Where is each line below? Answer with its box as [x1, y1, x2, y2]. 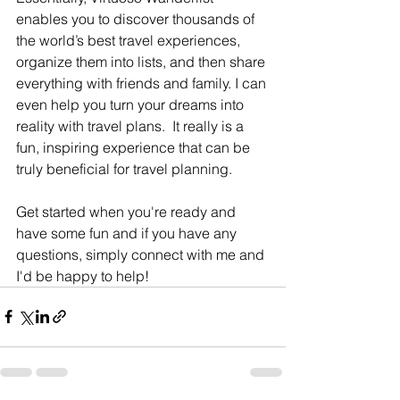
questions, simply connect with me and [16, 245, 268, 263]
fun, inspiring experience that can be [16, 137, 254, 156]
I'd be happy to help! [16, 266, 149, 285]
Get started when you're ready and [16, 202, 239, 221]
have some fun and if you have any [16, 223, 240, 242]
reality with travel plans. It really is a [16, 116, 247, 135]
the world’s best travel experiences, [16, 30, 244, 49]
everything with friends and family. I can [16, 73, 270, 92]
